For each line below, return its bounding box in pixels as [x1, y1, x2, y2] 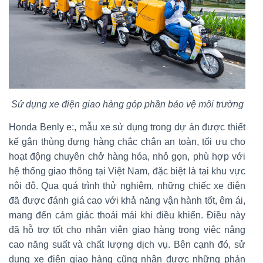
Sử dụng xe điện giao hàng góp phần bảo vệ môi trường [11, 99, 244, 109]
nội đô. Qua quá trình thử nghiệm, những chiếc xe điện [9, 180, 245, 191]
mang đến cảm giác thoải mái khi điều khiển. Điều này [9, 210, 245, 220]
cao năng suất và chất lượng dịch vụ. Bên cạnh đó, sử [9, 239, 245, 249]
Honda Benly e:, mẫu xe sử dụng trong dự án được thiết [9, 122, 245, 132]
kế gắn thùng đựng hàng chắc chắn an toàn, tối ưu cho [9, 136, 245, 147]
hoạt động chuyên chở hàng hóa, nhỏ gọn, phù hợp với [9, 151, 245, 161]
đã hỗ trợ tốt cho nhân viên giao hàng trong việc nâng [9, 224, 245, 235]
